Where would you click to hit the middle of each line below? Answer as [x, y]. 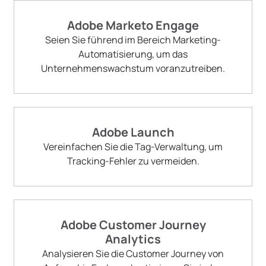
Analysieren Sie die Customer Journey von [133, 254]
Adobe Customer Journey [133, 225]
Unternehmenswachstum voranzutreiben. [133, 68]
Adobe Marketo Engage [133, 25]
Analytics [133, 239]
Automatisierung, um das [133, 54]
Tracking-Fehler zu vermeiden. [133, 161]
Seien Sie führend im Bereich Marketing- [133, 40]
